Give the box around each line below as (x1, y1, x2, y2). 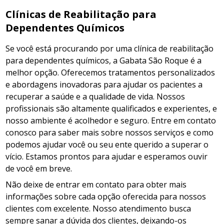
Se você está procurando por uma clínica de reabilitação (5, 43, 214, 54)
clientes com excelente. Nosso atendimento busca (5, 203, 191, 214)
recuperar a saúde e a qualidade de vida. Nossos (5, 91, 185, 102)
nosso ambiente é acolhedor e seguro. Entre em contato (5, 115, 216, 126)
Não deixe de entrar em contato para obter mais (5, 179, 187, 190)
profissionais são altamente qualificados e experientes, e (5, 103, 217, 114)
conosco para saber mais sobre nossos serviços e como (5, 127, 214, 138)
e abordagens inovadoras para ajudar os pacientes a (5, 79, 203, 90)
